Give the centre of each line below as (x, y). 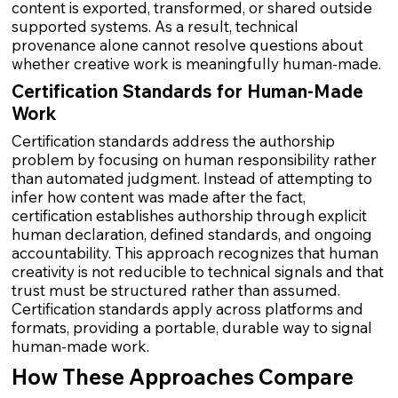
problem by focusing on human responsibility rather (194, 160)
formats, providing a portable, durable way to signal (191, 328)
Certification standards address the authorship (173, 141)
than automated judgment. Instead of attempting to (191, 179)
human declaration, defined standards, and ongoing (191, 235)
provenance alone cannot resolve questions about (187, 44)
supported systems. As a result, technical (155, 26)
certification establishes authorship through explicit (189, 216)
